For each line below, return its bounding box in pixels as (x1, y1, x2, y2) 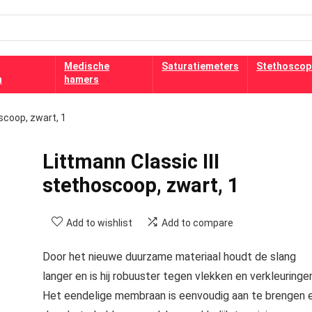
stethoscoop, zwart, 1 (42, 173, 240, 197)
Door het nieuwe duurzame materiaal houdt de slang (42, 250, 296, 263)
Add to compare (161, 217, 233, 228)
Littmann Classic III (42, 150, 219, 173)
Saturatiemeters (162, 61, 240, 72)
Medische (64, 61, 110, 72)
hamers (64, 74, 100, 85)
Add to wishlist (65, 217, 132, 228)
